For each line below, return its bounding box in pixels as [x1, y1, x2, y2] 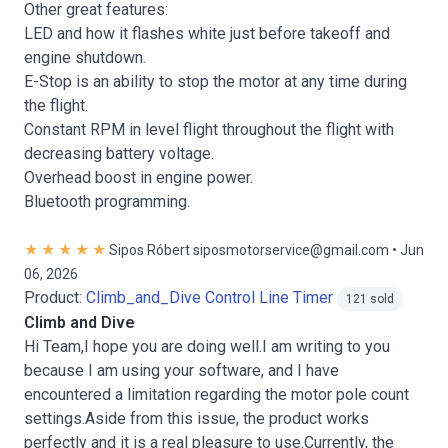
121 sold [346, 292, 394, 306]
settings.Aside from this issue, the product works [24, 409, 369, 428]
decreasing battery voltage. [24, 144, 214, 163]
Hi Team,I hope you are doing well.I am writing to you [24, 337, 390, 356]
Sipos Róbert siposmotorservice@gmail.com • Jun [109, 242, 424, 258]
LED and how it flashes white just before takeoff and [24, 24, 390, 43]
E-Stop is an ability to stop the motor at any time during [24, 72, 407, 91]
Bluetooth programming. [24, 192, 190, 211]
